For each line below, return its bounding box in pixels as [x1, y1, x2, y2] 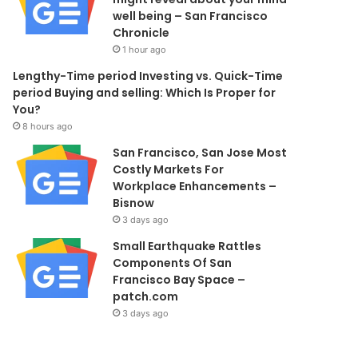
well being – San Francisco [113, 7, 268, 24]
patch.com [113, 288, 179, 304]
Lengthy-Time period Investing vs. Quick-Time [13, 67, 284, 84]
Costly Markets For [113, 161, 225, 177]
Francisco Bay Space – [113, 271, 246, 288]
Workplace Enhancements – [113, 177, 277, 194]
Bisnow [113, 194, 155, 211]
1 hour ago [122, 43, 167, 55]
